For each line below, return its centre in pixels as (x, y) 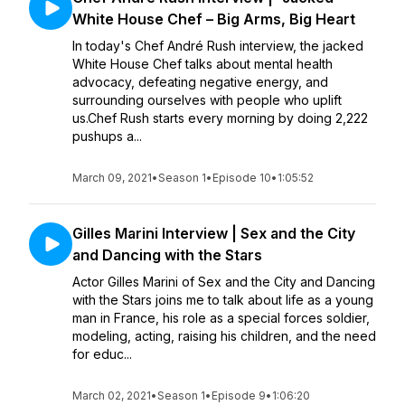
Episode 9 (239, 396)
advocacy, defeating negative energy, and (200, 82)
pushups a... (107, 136)
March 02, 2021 (112, 396)
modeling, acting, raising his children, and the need (224, 336)
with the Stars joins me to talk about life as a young (223, 300)
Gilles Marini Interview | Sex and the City (214, 233)
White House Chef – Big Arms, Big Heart (214, 19)
